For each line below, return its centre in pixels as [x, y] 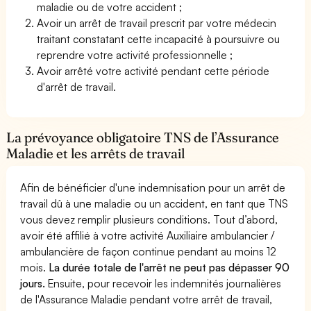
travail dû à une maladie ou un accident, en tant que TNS [154, 203]
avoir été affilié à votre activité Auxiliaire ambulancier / [148, 235]
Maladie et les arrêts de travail [96, 153]
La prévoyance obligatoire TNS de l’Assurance [143, 137]
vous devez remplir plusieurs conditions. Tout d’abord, [149, 219]
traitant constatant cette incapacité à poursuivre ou [159, 39]
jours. [33, 283]
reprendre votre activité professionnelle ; [135, 54]
